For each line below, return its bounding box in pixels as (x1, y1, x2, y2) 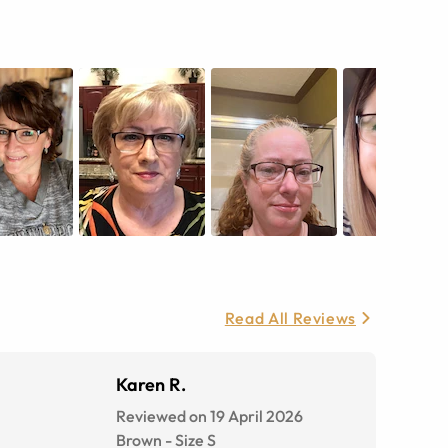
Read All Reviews (224, 308, 356, 329)
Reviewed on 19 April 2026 (116, 406, 303, 427)
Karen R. (116, 373, 186, 397)
